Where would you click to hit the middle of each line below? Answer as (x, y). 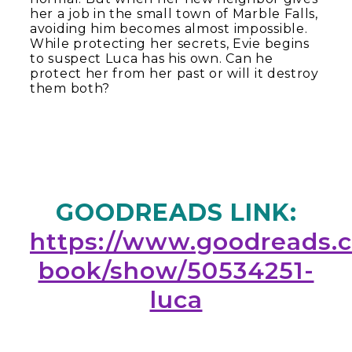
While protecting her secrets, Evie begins (170, 44)
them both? (70, 89)
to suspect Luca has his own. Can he (152, 59)
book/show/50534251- (176, 271)
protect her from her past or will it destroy (174, 74)
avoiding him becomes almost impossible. (169, 29)
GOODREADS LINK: (176, 213)
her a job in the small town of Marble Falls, (174, 14)
